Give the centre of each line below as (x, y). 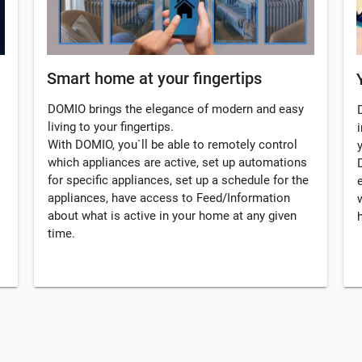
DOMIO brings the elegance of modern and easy (176, 109)
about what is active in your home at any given (172, 216)
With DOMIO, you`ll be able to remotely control (173, 145)
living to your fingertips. (111, 127)
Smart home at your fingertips (154, 79)
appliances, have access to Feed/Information (169, 198)
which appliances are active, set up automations (177, 163)
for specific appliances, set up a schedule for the (178, 181)
